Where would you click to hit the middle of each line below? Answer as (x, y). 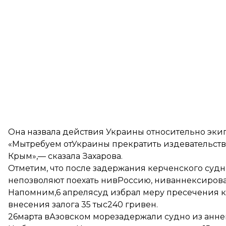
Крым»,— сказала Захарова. (65, 156)
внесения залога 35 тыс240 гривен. (83, 205)
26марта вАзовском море (62, 217)
